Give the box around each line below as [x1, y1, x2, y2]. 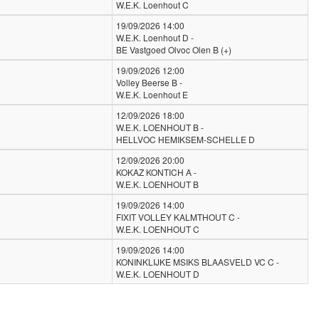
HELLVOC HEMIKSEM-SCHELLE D [116, 133, 255, 145]
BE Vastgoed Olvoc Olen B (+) [116, 43, 231, 56]
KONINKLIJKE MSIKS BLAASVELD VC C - [116, 256, 279, 268]
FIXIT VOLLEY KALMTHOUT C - [116, 211, 240, 223]
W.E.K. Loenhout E [116, 88, 188, 100]
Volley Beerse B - [116, 76, 182, 88]
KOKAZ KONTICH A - [116, 166, 197, 178]
